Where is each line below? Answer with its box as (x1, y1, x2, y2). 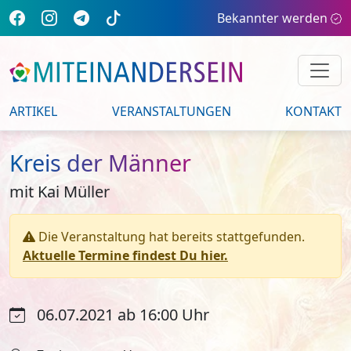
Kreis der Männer (9, 147, 191, 178)
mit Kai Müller (9, 181, 110, 202)
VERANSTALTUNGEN (111, 103, 231, 120)
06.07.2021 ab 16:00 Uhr (37, 304, 210, 325)
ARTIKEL (9, 103, 57, 120)
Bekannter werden (217, 9, 327, 27)
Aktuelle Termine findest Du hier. (23, 247, 228, 264)
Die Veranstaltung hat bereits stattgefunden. (38, 228, 305, 245)
